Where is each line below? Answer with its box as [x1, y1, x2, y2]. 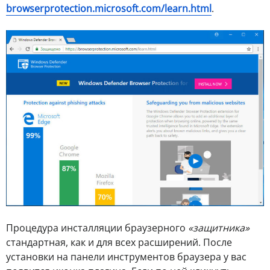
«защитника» [188, 221, 250, 235]
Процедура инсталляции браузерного [6, 221, 188, 235]
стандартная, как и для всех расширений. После [6, 236, 232, 250]
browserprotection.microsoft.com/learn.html [6, 1, 212, 15]
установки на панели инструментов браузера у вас [6, 250, 246, 264]
